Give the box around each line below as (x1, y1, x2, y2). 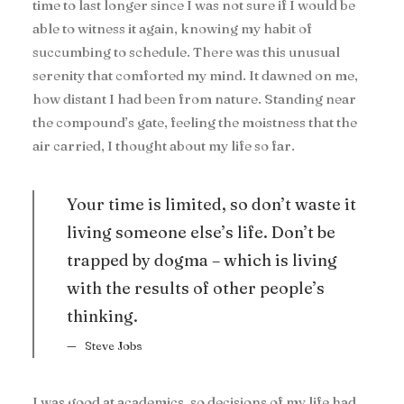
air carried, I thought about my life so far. (32, 137, 295, 154)
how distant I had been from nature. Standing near (32, 90, 356, 107)
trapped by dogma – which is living (67, 250, 337, 271)
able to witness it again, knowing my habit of (32, 20, 312, 37)
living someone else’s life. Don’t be (67, 222, 335, 243)
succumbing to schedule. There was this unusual (32, 43, 340, 60)
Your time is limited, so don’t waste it (67, 194, 356, 215)
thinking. (67, 306, 138, 326)
